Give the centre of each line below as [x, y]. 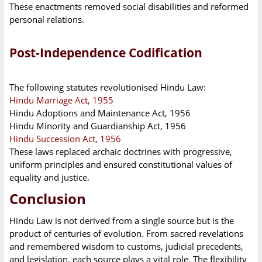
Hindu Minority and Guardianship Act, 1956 [98, 126]
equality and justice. [49, 177]
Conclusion [48, 199]
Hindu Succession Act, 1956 [65, 139]
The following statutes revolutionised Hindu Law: [108, 87]
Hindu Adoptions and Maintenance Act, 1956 [100, 113]
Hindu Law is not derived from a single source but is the [122, 221]
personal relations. [47, 20]
